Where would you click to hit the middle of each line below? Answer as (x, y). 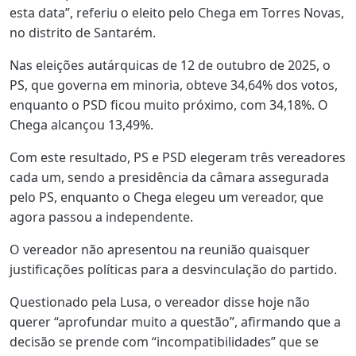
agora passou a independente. (101, 217)
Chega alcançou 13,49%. (81, 124)
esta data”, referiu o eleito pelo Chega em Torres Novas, (177, 12)
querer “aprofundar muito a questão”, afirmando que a (175, 321)
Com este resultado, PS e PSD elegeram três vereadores (178, 157)
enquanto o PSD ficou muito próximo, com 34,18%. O (169, 104)
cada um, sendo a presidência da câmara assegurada (169, 177)
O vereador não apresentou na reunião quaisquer (160, 249)
